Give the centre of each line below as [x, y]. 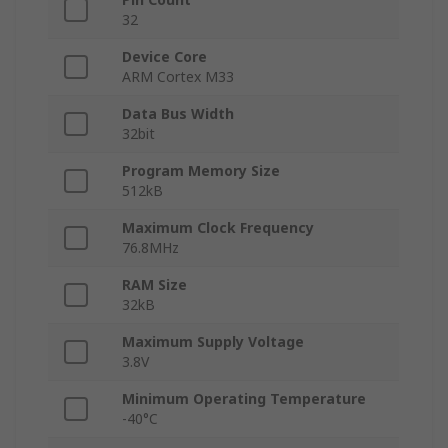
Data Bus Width [178, 114]
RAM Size [154, 285]
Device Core [164, 57]
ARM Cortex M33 [178, 77]
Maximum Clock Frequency [218, 228]
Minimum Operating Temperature [244, 399]
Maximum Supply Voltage [213, 342]
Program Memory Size [201, 171]
